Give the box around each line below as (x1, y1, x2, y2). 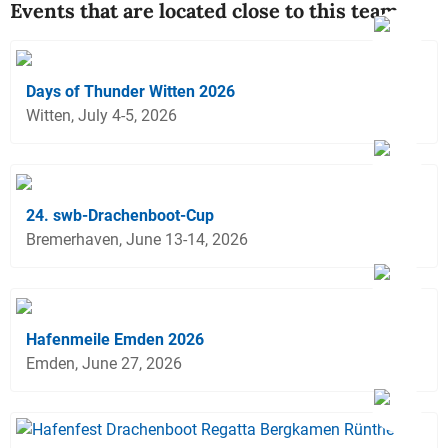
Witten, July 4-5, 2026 (26, 105, 177, 125)
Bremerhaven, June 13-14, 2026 (26, 229, 248, 249)
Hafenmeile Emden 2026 (26, 329, 204, 349)
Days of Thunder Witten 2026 (26, 81, 235, 101)
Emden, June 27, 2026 (26, 353, 182, 373)
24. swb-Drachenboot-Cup (26, 205, 214, 225)
